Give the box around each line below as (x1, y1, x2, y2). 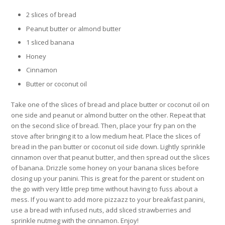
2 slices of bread (26, 10, 77, 20)
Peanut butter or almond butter (26, 24, 122, 33)
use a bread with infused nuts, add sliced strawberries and (11, 205, 191, 214)
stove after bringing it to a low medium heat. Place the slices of (11, 131, 201, 141)
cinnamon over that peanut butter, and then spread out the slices (11, 152, 210, 162)
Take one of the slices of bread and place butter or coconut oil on (11, 99, 210, 109)
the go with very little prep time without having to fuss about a (11, 184, 198, 193)
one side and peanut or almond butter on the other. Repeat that (11, 110, 206, 120)
